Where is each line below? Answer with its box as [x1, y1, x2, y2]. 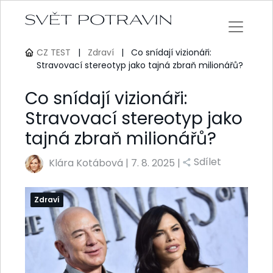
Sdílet [194, 155, 221, 169]
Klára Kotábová [49, 156, 123, 171]
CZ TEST [37, 46, 71, 58]
